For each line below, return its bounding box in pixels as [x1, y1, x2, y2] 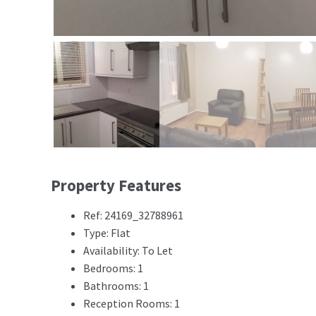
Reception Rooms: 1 [83, 296, 180, 311]
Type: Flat [83, 226, 130, 241]
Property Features [51, 176, 181, 196]
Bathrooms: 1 [83, 279, 149, 293]
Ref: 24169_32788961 [83, 208, 183, 223]
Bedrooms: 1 [83, 261, 143, 276]
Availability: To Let [83, 243, 173, 258]
